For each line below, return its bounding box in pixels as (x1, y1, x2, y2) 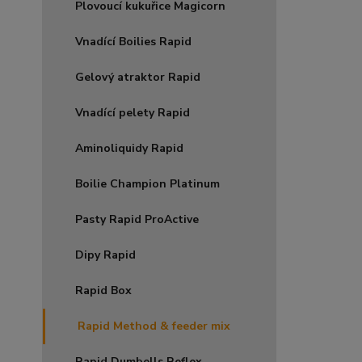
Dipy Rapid (75, 247, 136, 263)
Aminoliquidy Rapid (75, 141, 183, 156)
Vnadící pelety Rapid (75, 105, 190, 120)
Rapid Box (75, 283, 132, 298)
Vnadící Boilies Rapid (75, 34, 192, 49)
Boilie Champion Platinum (75, 176, 220, 192)
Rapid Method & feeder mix (78, 318, 230, 334)
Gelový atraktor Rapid (75, 69, 200, 85)
